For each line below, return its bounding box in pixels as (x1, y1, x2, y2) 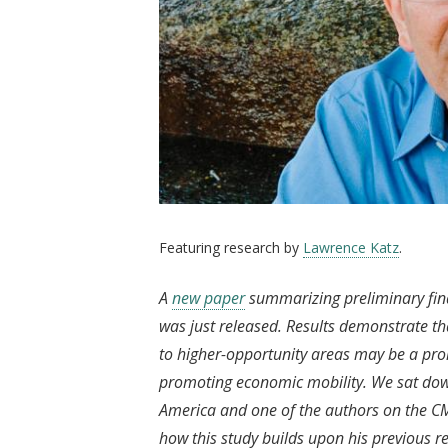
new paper (172, 286, 245, 309)
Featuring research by (159, 237, 303, 257)
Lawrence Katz (303, 237, 399, 257)
